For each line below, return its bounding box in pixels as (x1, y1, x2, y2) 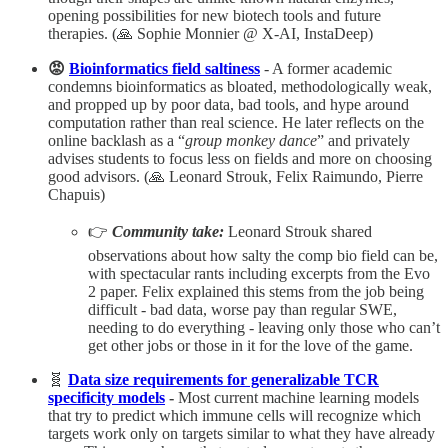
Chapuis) (48, 185, 105, 203)
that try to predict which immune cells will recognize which (48, 406, 421, 424)
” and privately (317, 131, 410, 149)
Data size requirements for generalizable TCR (68, 370, 379, 388)
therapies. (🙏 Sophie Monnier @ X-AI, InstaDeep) (48, 24, 373, 42)
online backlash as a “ (48, 131, 185, 149)
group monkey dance (185, 131, 317, 149)
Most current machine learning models (178, 388, 419, 406)
